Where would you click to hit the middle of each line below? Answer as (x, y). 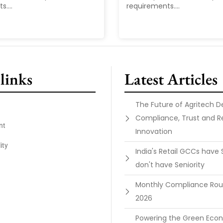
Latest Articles (171, 79)
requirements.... (153, 6)
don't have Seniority (170, 165)
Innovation (154, 132)
